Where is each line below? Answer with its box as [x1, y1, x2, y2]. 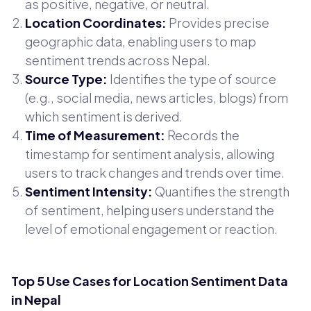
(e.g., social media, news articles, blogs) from [25, 89, 288, 106]
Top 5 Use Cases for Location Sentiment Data [11, 272, 288, 289]
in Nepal [11, 291, 61, 308]
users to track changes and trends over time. [25, 164, 285, 180]
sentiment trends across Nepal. [25, 51, 210, 68]
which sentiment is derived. [25, 108, 183, 124]
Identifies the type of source [108, 70, 276, 87]
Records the [165, 126, 239, 143]
